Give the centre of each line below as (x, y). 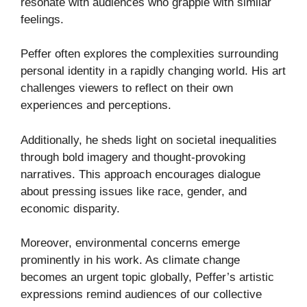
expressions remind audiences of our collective (141, 295)
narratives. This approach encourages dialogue (140, 174)
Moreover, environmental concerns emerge (130, 243)
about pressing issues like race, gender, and (134, 191)
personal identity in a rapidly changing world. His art (153, 71)
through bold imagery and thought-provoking (133, 157)
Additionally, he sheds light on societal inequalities (149, 140)
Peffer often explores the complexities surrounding (149, 54)
